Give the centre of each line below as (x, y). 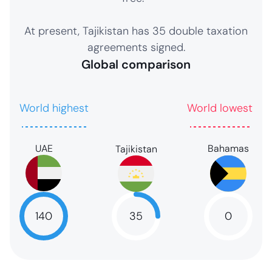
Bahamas (228, 148)
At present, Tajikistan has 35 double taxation (136, 31)
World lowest (220, 108)
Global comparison (136, 64)
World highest (54, 108)
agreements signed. (136, 47)
